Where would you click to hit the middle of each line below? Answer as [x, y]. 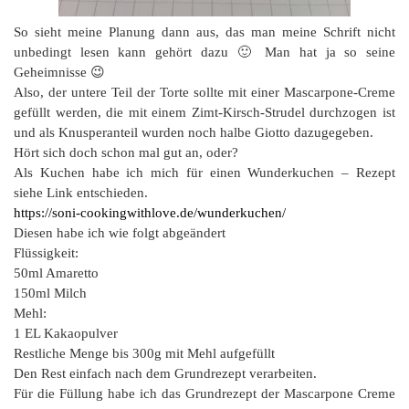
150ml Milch [50, 293]
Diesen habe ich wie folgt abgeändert [120, 233]
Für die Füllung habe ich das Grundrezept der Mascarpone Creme [204, 393]
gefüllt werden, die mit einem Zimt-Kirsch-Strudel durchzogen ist [204, 112]
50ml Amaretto [56, 273]
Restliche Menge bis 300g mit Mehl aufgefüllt [144, 353]
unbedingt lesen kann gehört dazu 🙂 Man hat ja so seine [204, 52]
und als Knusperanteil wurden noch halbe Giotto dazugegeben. [194, 132]
